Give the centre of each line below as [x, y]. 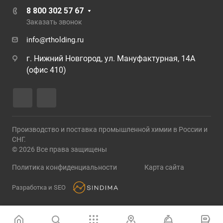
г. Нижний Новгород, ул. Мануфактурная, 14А [111, 58]
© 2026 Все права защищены [59, 149]
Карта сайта [164, 167]
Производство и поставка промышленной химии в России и [110, 129]
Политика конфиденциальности [64, 167]
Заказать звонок [54, 22]
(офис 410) [46, 70]
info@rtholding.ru [55, 40]
